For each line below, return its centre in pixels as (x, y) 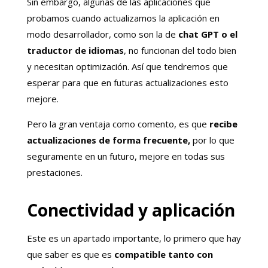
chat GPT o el (206, 34)
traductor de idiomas (75, 50)
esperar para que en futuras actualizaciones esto (127, 82)
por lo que (212, 140)
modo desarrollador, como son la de (101, 34)
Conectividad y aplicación (133, 210)
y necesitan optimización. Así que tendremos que (127, 66)
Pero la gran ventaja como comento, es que (118, 124)
